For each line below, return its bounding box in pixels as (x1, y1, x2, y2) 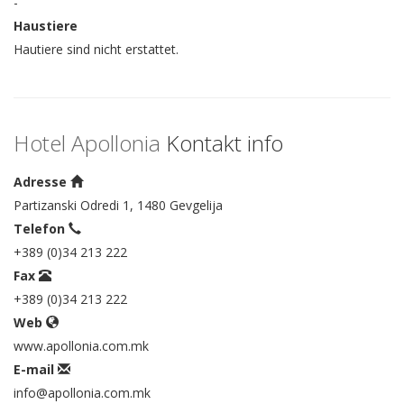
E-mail (14, 361, 58, 379)
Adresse (14, 173, 70, 191)
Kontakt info (161, 128, 283, 159)
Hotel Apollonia (14, 128, 161, 159)
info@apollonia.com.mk (14, 384, 151, 402)
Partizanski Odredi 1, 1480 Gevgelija (14, 197, 223, 215)
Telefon (14, 220, 69, 238)
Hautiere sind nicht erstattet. (14, 41, 179, 59)
